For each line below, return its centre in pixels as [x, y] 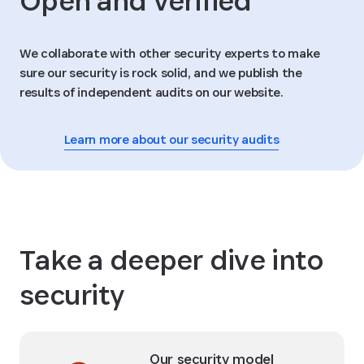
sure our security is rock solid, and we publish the [161, 72]
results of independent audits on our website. [152, 92]
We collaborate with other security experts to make [170, 53]
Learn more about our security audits [171, 139]
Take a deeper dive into [172, 259]
